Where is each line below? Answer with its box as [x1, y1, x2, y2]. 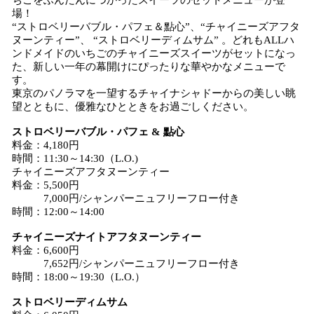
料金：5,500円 [12, 179, 79, 191]
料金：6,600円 [12, 245, 79, 256]
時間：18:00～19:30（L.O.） [12, 271, 145, 282]
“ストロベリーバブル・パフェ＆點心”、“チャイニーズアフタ [12, 21, 300, 32]
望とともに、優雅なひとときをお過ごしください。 [12, 101, 254, 112]
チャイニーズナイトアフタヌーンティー [12, 231, 201, 243]
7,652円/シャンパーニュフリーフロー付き [12, 258, 240, 269]
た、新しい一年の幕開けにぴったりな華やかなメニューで [12, 61, 285, 72]
